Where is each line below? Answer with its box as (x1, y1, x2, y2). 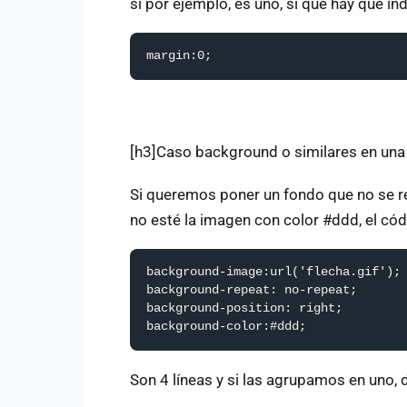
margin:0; (146, 49, 212, 64)
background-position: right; (146, 302, 342, 316)
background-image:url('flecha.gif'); (146, 265, 401, 280)
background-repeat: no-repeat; (146, 283, 357, 298)
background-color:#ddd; (146, 320, 306, 334)
